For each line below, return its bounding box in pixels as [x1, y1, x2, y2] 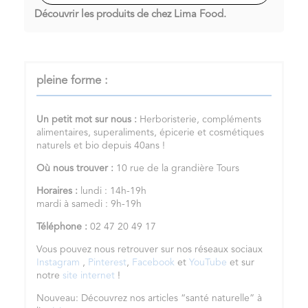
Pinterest [88, 258, 126, 268]
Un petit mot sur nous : [36, 115, 137, 125]
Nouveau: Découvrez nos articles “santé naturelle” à [36, 294, 262, 304]
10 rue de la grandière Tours [113, 164, 239, 174]
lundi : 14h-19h [78, 186, 146, 197]
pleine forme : [36, 75, 108, 87]
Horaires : [36, 186, 78, 197]
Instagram [36, 258, 80, 268]
